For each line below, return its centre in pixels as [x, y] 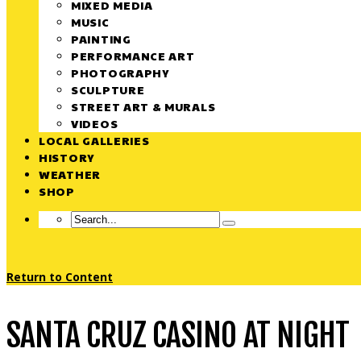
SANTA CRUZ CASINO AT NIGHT [178, 335]
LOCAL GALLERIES [94, 140]
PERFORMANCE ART [133, 56]
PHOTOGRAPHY [120, 73]
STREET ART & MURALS [143, 106]
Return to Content [60, 277]
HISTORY [66, 157]
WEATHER [70, 174]
